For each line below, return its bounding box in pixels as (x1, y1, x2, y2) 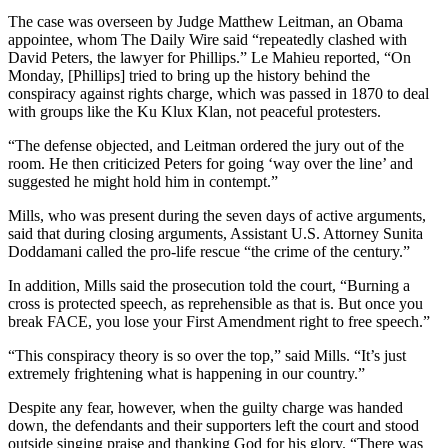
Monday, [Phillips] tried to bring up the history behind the (8, 66, 370, 84)
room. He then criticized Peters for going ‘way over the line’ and (8, 154, 413, 172)
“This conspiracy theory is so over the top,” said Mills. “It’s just (8, 346, 406, 364)
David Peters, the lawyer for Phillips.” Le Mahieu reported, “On (8, 48, 411, 66)
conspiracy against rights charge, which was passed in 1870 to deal (8, 84, 429, 102)
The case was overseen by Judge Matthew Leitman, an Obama (8, 12, 403, 30)
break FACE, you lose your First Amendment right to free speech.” (8, 312, 430, 330)
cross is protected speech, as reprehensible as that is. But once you (8, 294, 423, 312)
